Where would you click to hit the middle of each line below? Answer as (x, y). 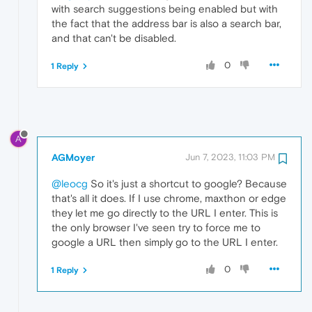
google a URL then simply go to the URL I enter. (165, 242)
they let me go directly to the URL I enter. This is (165, 212)
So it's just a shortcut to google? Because (187, 183)
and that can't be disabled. (114, 38)
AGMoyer (73, 157)
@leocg (70, 183)
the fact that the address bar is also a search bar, (166, 23)
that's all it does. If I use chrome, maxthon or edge (169, 198)
